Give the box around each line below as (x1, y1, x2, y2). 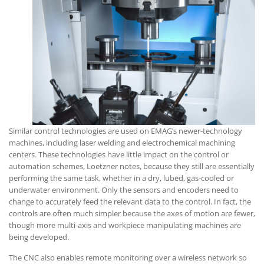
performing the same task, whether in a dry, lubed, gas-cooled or (9, 172, 234, 183)
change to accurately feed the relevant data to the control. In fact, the (9, 196, 251, 207)
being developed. (9, 231, 69, 242)
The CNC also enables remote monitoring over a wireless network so (9, 252, 247, 263)
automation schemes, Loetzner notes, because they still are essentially (9, 160, 255, 171)
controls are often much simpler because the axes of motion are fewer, (9, 207, 255, 219)
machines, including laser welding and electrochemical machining (9, 137, 235, 148)
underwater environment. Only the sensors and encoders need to (9, 184, 239, 195)
